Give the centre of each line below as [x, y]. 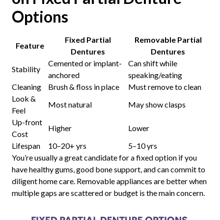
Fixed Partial [88, 39]
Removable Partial [168, 39]
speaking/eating [155, 75]
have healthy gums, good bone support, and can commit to [108, 169]
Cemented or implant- [85, 63]
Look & [24, 98]
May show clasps [157, 104]
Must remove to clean [165, 86]
